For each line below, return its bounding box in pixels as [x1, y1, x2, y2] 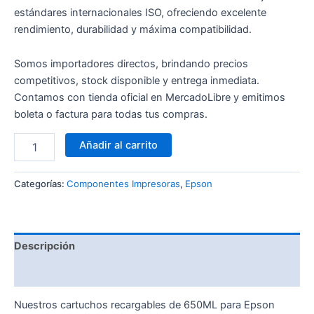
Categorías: [14, 178, 67, 190]
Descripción [14, 239, 75, 252]
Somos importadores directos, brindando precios [14, 57, 248, 71]
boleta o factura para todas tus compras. [14, 108, 207, 121]
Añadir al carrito [78, 139, 158, 152]
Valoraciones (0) [14, 266, 97, 280]
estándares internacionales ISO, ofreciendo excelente [14, 6, 266, 19]
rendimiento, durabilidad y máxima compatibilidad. [14, 22, 252, 36]
